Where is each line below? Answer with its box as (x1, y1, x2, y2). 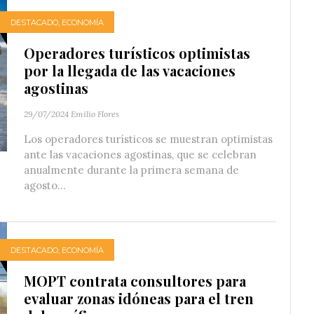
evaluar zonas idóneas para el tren (24, 289, 254, 308)
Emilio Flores (71, 109, 119, 120)
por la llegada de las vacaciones (24, 61, 235, 81)
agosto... (24, 179, 66, 193)
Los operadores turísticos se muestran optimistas (24, 132, 273, 146)
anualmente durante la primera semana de (24, 163, 239, 177)
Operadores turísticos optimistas (24, 43, 250, 63)
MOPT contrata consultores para (24, 271, 246, 291)
